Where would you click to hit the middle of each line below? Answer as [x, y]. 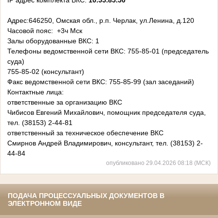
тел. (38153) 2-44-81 [40, 123]
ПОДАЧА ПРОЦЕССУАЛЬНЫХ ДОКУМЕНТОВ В [86, 196]
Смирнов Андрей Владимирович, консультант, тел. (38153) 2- [105, 143]
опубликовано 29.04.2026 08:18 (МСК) [158, 163]
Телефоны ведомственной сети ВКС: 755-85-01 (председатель [108, 51]
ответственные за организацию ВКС [65, 102]
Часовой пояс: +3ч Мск [45, 31]
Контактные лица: [36, 92]
